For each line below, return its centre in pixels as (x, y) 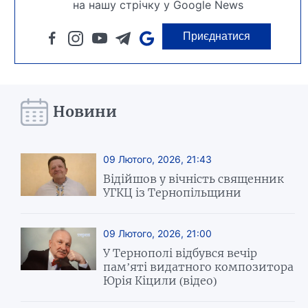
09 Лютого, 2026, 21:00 (158, 233)
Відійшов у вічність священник (194, 178)
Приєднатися (217, 36)
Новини (85, 112)
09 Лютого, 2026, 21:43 (158, 159)
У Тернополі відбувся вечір (180, 253)
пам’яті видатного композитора (199, 266)
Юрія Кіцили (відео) (160, 280)
